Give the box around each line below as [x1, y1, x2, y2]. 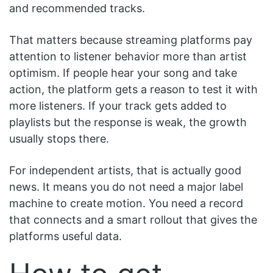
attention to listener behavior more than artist [9, 49, 247, 63]
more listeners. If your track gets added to [9, 99, 227, 112]
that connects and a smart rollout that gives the [9, 213, 257, 226]
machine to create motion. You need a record [9, 196, 243, 210]
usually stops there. [9, 132, 109, 145]
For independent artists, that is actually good [9, 163, 241, 177]
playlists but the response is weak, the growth [9, 115, 247, 129]
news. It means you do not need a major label [9, 180, 243, 193]
